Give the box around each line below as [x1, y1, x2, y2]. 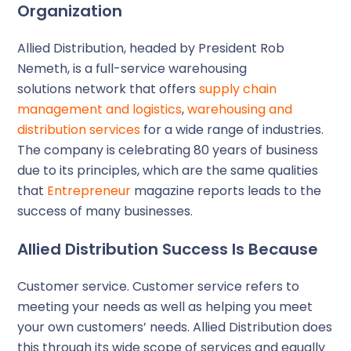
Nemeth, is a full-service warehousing [17, 60, 248, 78]
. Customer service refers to [127, 277, 300, 295]
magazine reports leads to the [131, 182, 322, 200]
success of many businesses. [17, 202, 194, 220]
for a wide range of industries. [140, 121, 324, 139]
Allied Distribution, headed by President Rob [17, 39, 285, 57]
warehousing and [187, 100, 293, 118]
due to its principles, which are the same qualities [17, 161, 319, 179]
